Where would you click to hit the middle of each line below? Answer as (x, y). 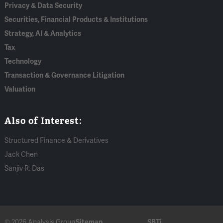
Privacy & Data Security (44, 5)
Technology (23, 61)
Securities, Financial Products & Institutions (76, 19)
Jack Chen (21, 154)
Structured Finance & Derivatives (57, 140)
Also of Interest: (44, 120)
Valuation (20, 89)
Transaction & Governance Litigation (65, 75)
